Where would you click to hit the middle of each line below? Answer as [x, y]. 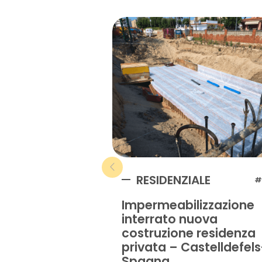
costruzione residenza [189, 233]
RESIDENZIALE [173, 180]
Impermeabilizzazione [188, 205]
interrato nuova [170, 219]
